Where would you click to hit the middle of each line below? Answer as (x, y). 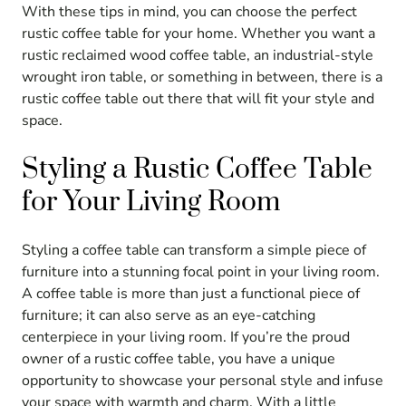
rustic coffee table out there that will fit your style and (198, 99)
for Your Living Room (151, 202)
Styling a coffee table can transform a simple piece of (194, 250)
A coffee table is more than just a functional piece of (191, 293)
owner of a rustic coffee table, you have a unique (179, 358)
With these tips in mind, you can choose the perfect (189, 12)
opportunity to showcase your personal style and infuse (203, 380)
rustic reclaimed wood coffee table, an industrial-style (198, 56)
